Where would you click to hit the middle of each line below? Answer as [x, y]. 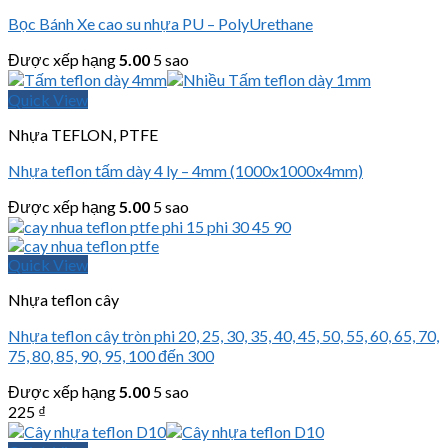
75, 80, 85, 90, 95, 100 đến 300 [111, 356]
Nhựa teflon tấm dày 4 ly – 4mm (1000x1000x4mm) [185, 171]
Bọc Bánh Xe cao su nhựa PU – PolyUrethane [160, 24]
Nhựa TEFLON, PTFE [83, 135]
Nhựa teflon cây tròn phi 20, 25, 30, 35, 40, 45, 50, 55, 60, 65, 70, [223, 336]
